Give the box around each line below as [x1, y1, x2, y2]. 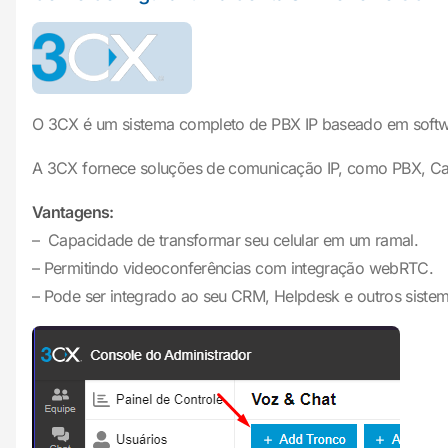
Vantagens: [32, 202, 114, 222]
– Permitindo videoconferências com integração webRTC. [32, 258, 434, 278]
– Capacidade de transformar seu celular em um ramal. [32, 230, 419, 250]
